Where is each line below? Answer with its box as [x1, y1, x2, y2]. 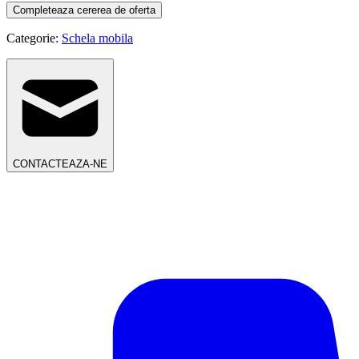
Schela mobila [62, 30, 133, 45]
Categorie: [6, 30, 62, 45]
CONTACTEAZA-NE [13, 157, 107, 170]
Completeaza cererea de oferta [13, 3, 155, 16]
